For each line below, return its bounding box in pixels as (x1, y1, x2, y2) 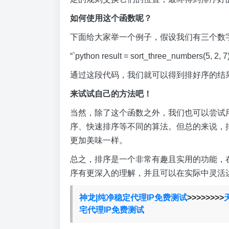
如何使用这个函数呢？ (70, 14, 152, 22)
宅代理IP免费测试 (79, 205, 144, 214)
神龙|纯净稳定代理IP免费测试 (79, 193, 187, 202)
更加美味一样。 (70, 136, 127, 145)
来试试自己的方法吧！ (70, 89, 152, 98)
